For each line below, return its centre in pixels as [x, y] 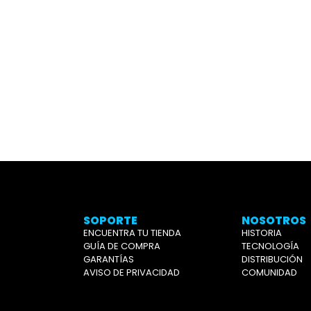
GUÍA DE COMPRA [122, 246]
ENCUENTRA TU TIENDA [132, 233]
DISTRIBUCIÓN [272, 259]
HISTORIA [262, 233]
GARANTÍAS [109, 259]
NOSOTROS [274, 220]
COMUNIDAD [269, 272]
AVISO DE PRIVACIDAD [132, 272]
